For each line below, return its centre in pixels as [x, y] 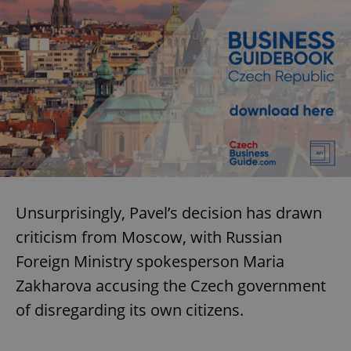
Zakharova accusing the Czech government [171, 285]
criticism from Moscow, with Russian [149, 237]
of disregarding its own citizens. [130, 309]
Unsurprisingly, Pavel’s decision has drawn [169, 212]
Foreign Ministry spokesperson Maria [150, 261]
